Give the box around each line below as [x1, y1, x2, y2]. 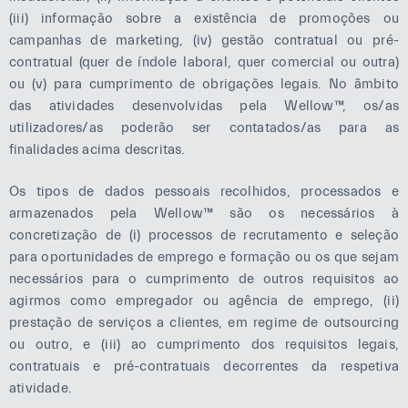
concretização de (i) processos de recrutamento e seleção [9, 228, 399, 243]
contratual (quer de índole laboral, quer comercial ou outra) [9, 54, 399, 70]
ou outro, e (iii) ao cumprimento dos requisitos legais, [9, 337, 399, 352]
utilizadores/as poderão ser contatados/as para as [9, 119, 399, 136]
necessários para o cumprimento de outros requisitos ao [9, 271, 399, 287]
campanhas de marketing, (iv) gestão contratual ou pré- [9, 32, 399, 48]
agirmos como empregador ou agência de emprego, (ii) [9, 293, 399, 309]
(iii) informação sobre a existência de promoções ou [9, 10, 399, 26]
